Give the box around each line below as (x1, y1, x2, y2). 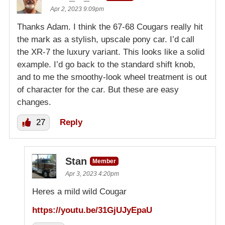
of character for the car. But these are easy (17, 84, 179, 94)
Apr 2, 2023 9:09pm (50, 5, 104, 13)
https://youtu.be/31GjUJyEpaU (32, 205, 152, 215)
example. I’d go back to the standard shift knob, (17, 59, 195, 69)
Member (92, 157, 116, 165)
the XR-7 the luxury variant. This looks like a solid (17, 47, 204, 57)
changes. (17, 97, 51, 107)
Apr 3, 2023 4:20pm (65, 170, 119, 177)
